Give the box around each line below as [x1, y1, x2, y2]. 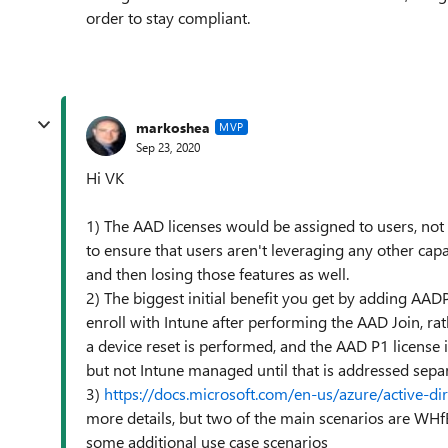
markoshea [136, 117, 210, 137]
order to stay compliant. [86, 7, 250, 28]
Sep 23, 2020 [136, 138, 200, 155]
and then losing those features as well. [86, 263, 349, 284]
